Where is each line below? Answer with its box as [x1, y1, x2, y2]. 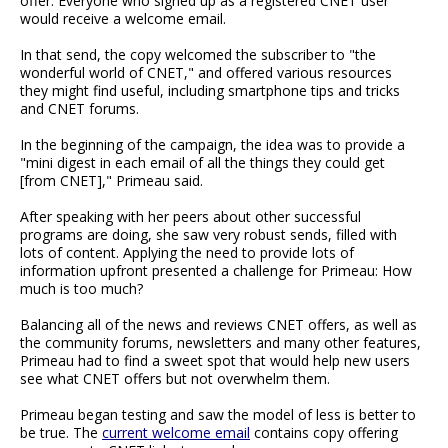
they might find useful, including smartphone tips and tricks [20, 81, 400, 101]
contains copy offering [250, 423, 398, 443]
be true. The [20, 423, 102, 443]
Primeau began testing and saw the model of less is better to [20, 405, 416, 425]
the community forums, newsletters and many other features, [20, 333, 421, 353]
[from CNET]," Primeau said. [20, 171, 203, 191]
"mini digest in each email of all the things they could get [20, 153, 385, 173]
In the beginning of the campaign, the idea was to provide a [20, 135, 405, 155]
